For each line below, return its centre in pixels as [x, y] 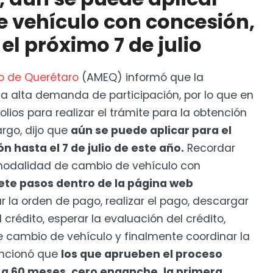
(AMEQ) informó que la [141, 78]
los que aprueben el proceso [142, 254]
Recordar [210, 148]
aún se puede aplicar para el [151, 131]
